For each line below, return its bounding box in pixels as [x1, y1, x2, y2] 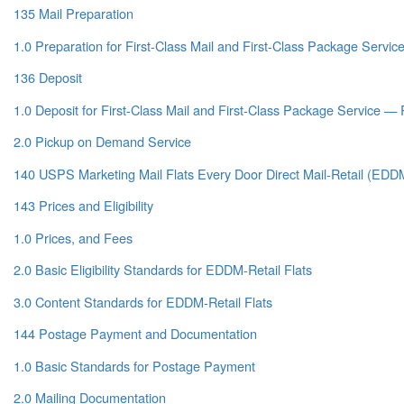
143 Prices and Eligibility [14, 196, 153, 216]
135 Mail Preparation [14, 4, 133, 23]
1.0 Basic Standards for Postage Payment [14, 355, 255, 375]
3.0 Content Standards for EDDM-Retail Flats [14, 291, 272, 311]
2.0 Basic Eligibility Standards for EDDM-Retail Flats [14, 260, 312, 280]
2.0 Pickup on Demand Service [14, 132, 191, 151]
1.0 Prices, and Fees [14, 227, 133, 247]
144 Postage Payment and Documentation [14, 324, 257, 344]
